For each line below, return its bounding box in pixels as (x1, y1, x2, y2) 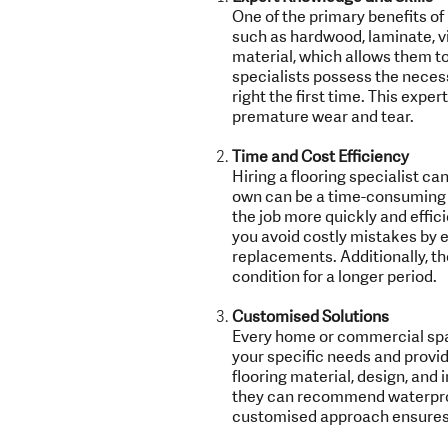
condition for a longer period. (231, 266, 437, 287)
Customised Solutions (231, 306, 389, 327)
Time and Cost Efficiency (231, 146, 409, 167)
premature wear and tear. (231, 106, 414, 127)
